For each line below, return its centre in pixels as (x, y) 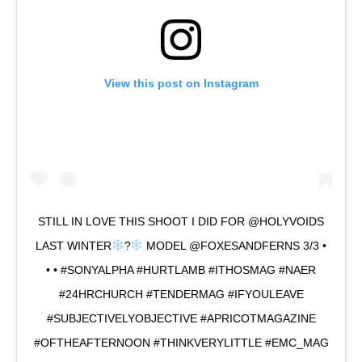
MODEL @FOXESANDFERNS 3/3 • (235, 245)
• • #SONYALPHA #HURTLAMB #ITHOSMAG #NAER (181, 269)
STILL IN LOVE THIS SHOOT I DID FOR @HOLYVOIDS (181, 221)
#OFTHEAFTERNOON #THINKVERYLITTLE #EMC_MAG (181, 342)
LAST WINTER (73, 245)
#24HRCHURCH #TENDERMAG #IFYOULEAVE (181, 294)
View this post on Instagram (181, 83)
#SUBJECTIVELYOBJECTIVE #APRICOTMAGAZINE (181, 318)
